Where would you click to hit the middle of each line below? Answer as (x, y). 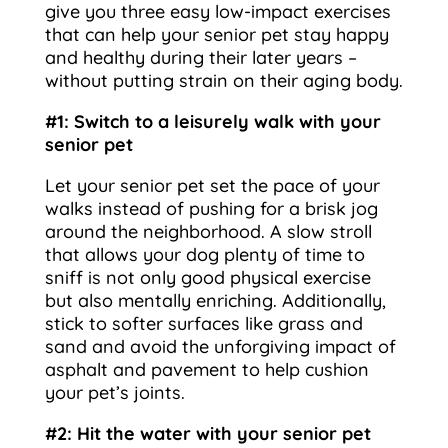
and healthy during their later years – (200, 57)
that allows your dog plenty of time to (204, 254)
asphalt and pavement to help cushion (206, 369)
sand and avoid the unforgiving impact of (220, 346)
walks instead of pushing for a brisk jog (211, 208)
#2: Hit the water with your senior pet (207, 433)
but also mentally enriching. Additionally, (215, 300)
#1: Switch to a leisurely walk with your (212, 121)
